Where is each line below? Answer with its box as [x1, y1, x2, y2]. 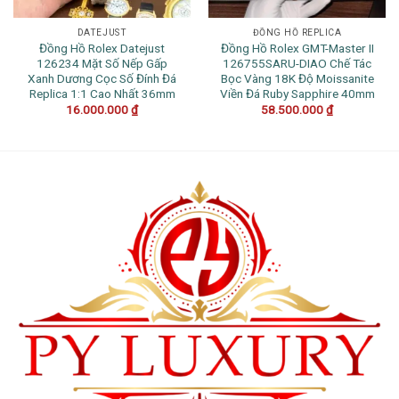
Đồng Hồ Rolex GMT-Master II [220, 40, 374, 55]
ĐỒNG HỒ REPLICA [252, 27, 342, 37]
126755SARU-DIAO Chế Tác [223, 55, 371, 70]
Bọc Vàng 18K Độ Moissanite [220, 70, 374, 85]
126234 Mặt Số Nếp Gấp [37, 55, 167, 70]
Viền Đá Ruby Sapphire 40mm [219, 85, 375, 101]
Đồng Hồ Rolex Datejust [39, 40, 165, 55]
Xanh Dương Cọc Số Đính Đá [28, 70, 176, 85]
